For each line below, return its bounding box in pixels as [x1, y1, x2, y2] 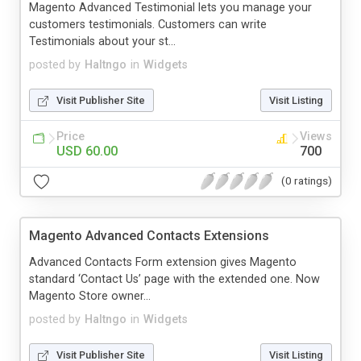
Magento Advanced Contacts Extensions [29, 227, 269, 243]
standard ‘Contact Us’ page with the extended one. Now [29, 272, 320, 286]
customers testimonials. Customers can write [29, 17, 267, 31]
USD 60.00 [56, 143, 118, 159]
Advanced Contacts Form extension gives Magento [29, 255, 297, 269]
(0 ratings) [281, 174, 332, 188]
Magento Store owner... [29, 288, 151, 303]
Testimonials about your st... [29, 34, 176, 48]
